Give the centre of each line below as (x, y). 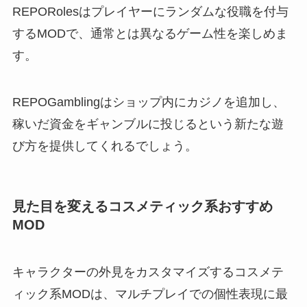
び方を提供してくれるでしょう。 (105, 146)
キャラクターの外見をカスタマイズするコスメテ (148, 272)
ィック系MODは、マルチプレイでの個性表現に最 (150, 294)
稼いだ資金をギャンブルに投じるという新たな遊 (148, 124)
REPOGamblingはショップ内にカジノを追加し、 (148, 102)
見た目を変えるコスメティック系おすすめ (142, 206)
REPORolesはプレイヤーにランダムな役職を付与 (150, 12)
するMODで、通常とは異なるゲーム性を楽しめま (150, 34)
